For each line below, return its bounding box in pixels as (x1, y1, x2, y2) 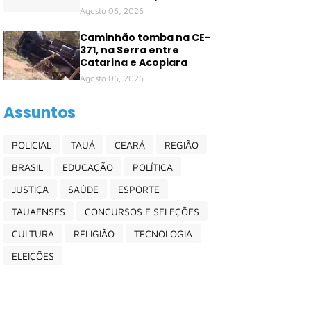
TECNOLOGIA (134, 227, 192, 239)
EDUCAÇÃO (62, 160, 113, 173)
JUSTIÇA (12, 183, 49, 195)
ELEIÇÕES (12, 249, 54, 262)
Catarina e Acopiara (80, 56, 187, 69)
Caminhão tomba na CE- (80, 31, 210, 44)
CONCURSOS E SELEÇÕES (85, 205, 199, 217)
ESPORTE (118, 183, 160, 195)
